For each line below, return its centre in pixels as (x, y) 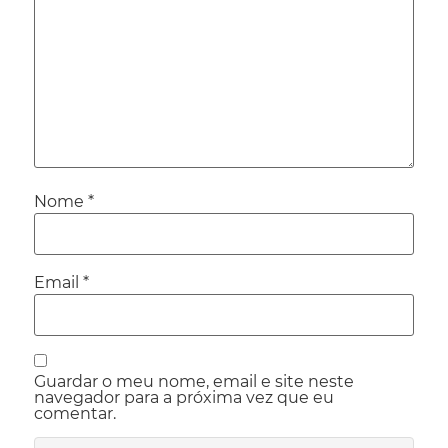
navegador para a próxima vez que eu (184, 398)
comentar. (75, 414)
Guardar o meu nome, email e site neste (194, 382)
